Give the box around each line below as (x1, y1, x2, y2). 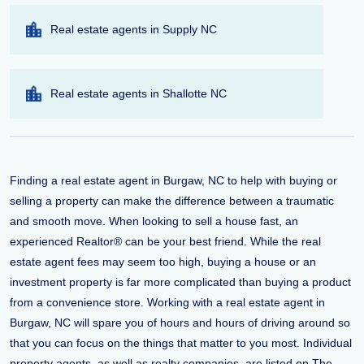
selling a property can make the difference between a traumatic (10, 194, 334, 207)
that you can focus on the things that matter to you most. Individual (10, 336, 352, 349)
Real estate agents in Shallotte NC (50, 87, 227, 100)
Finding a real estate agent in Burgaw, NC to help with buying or (10, 174, 337, 187)
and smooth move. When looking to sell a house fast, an (10, 214, 298, 227)
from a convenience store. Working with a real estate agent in (10, 296, 325, 309)
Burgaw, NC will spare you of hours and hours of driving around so (10, 316, 350, 329)
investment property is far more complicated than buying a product (10, 275, 351, 288)
